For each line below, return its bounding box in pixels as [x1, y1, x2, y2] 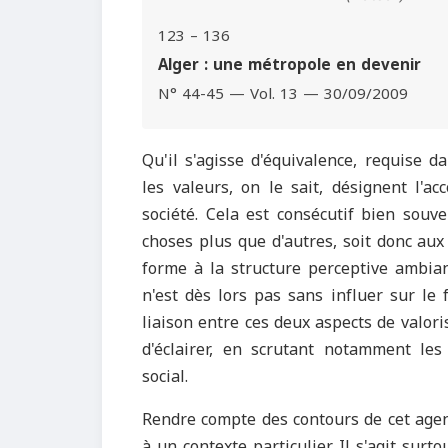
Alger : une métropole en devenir [158, 51, 421, 79]
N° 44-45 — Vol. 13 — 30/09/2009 [158, 80, 408, 108]
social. [142, 361, 188, 392]
